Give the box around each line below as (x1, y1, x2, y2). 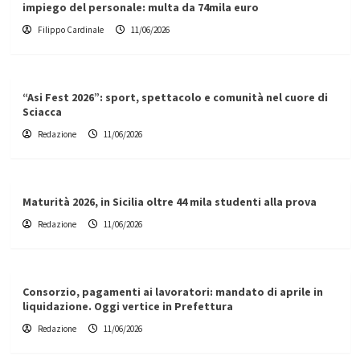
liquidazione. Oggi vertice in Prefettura (22, 299, 233, 314)
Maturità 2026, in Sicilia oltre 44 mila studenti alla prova (22, 194, 317, 210)
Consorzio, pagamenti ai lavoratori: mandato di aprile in (22, 284, 323, 300)
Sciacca (22, 104, 62, 120)
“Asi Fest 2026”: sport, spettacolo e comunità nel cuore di (22, 90, 328, 105)
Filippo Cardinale (37, 24, 104, 36)
